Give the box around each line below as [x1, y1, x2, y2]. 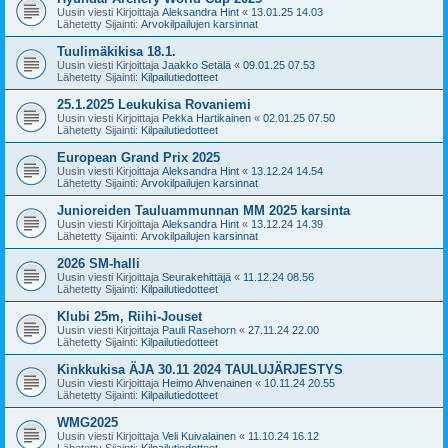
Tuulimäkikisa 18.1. [57, 43, 176, 59]
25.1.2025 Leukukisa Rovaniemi [57, 96, 251, 112]
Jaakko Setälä [162, 58, 231, 71]
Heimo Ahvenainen [162, 376, 252, 389]
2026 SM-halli [57, 255, 140, 271]
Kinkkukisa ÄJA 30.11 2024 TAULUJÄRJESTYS [57, 361, 343, 377]
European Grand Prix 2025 [57, 149, 220, 165]
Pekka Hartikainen [162, 111, 251, 124]
